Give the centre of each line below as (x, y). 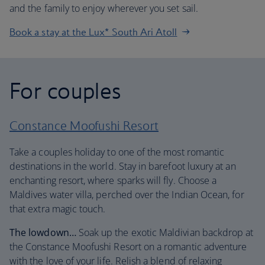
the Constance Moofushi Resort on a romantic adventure (128, 247)
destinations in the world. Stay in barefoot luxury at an (123, 166)
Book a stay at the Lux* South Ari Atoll (93, 32)
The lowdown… (43, 232)
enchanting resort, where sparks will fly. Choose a (113, 180)
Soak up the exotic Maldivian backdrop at (165, 232)
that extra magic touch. (58, 209)
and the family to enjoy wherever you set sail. (104, 8)
